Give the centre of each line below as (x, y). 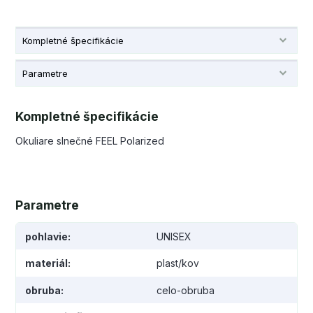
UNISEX (174, 236)
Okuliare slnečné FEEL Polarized (89, 140)
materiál (46, 263)
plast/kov (178, 263)
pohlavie (46, 236)
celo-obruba (185, 290)
